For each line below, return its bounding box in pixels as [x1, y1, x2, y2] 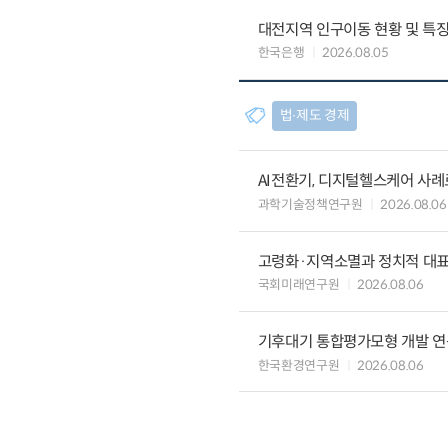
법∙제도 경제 [279, 106, 350, 124]
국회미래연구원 [257, 277, 340, 294]
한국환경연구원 [257, 357, 340, 374]
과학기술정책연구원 [257, 196, 363, 213]
